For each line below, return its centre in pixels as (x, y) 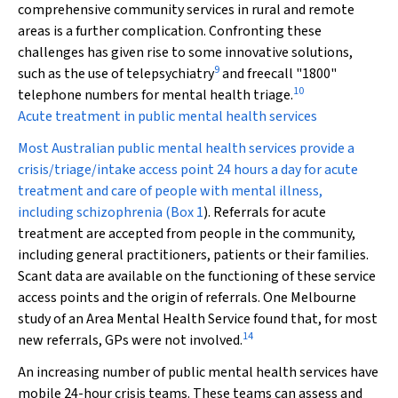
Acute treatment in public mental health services (167, 116)
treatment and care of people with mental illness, (170, 191)
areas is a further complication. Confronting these (170, 31)
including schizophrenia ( (94, 212)
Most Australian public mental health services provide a (186, 148)
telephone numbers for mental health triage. (155, 95)
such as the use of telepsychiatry (116, 74)
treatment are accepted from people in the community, (187, 234)
